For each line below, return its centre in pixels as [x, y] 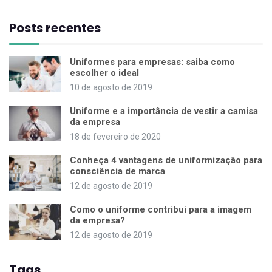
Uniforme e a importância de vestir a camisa [164, 111]
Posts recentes [55, 28]
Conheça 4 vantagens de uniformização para [166, 160]
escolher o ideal [104, 73]
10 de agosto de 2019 [111, 87]
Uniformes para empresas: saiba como [152, 62]
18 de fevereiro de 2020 [115, 136]
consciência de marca [117, 171]
